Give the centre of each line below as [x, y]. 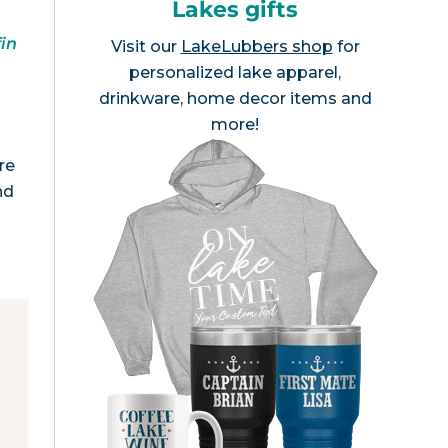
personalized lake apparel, [235, 72]
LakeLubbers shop [256, 46]
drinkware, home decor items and [235, 98]
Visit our [145, 46]
